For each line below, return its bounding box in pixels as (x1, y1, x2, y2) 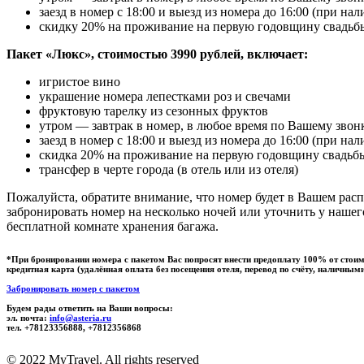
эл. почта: (6, 312, 50, 323)
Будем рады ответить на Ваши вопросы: (6, 302, 173, 313)
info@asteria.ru (50, 312, 111, 323)
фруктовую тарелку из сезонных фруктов (39, 103, 268, 118)
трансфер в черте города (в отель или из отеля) (39, 162, 298, 176)
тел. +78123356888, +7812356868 (6, 322, 141, 332)
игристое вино (39, 74, 120, 89)
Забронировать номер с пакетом (6, 283, 140, 293)
